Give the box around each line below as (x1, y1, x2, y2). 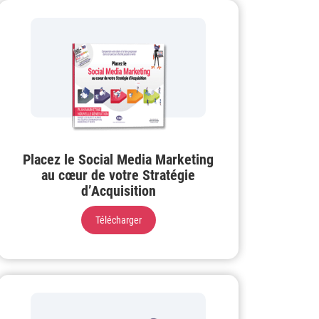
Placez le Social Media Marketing (23, 151, 214, 169)
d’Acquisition (80, 182, 156, 200)
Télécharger (95, 214, 142, 226)
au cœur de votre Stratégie (41, 167, 195, 184)
